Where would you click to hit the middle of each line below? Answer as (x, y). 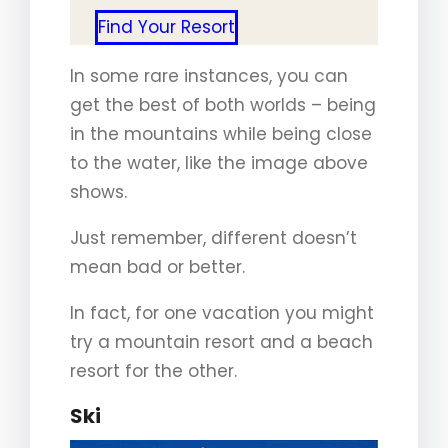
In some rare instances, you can (209, 75)
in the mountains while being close (221, 133)
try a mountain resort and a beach (221, 341)
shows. (98, 191)
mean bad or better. (157, 266)
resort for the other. (153, 370)
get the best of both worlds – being (223, 104)
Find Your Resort (166, 26)
